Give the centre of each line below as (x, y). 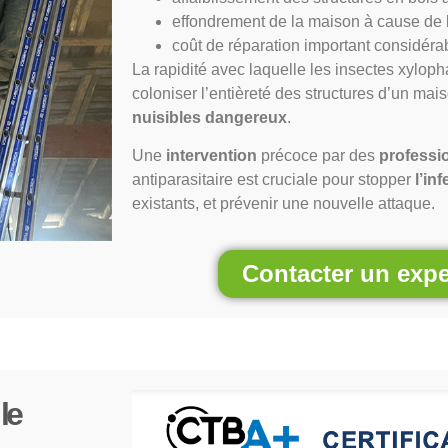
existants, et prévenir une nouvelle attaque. (283, 203)
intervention (211, 155)
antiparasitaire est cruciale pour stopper (273, 179)
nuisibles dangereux (209, 117)
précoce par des (318, 155)
